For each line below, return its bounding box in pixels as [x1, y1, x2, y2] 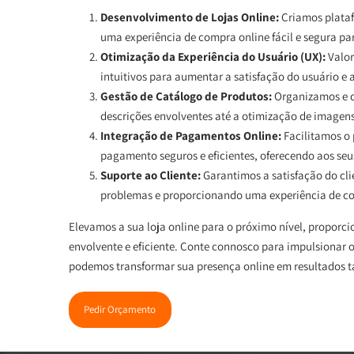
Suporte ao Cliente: [100, 167, 201, 183]
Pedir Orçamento [84, 303, 156, 317]
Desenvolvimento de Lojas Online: [100, 9, 279, 24]
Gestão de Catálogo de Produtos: [100, 88, 272, 104]
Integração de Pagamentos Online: [100, 127, 281, 143]
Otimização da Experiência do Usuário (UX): [100, 48, 326, 64]
